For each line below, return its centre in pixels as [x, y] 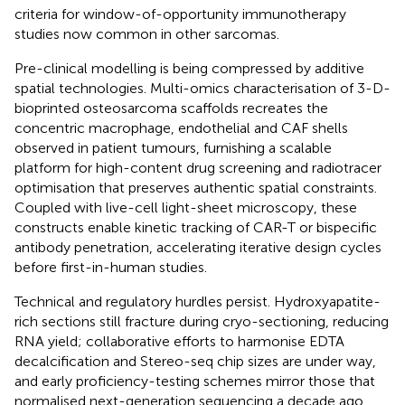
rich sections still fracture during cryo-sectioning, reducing [202, 321]
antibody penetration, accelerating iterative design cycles [198, 247]
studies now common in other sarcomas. [147, 33]
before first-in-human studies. [111, 267]
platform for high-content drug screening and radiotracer [198, 167]
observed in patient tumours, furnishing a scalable [173, 147]
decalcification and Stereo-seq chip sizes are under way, [195, 361]
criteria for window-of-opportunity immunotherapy [180, 14]
